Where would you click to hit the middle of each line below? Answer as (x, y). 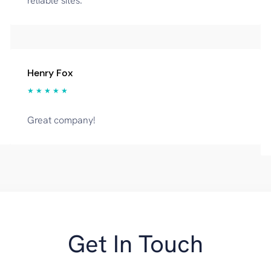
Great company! (61, 120)
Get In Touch (135, 244)
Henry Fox (50, 73)
